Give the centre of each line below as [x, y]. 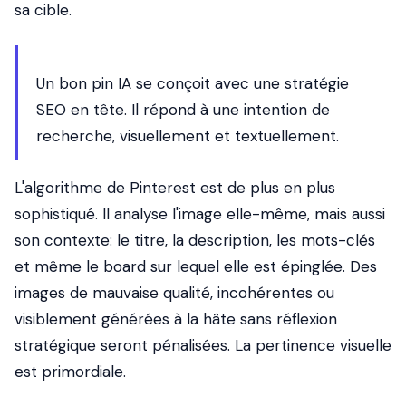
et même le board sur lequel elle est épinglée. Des [196, 266]
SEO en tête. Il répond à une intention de [183, 110]
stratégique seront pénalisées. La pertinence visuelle [203, 345]
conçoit [184, 83]
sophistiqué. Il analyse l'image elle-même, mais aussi [200, 214]
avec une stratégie [280, 83]
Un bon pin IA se [97, 83]
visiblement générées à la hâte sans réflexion [176, 319]
